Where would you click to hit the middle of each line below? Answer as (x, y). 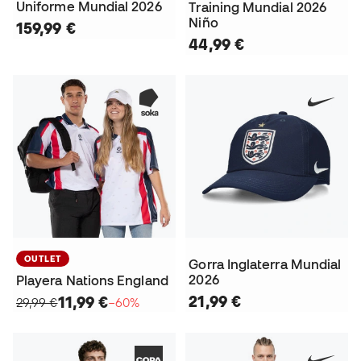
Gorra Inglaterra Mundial (265, 264)
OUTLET (43, 258)
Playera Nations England (92, 280)
